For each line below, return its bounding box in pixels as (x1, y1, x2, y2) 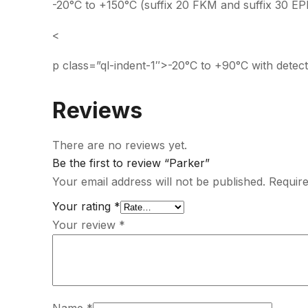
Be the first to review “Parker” (52, 156, 210, 170)
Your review (52, 218, 119, 232)
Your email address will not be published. (52, 175, 265, 188)
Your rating (52, 199, 114, 213)
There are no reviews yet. (52, 138, 187, 152)
